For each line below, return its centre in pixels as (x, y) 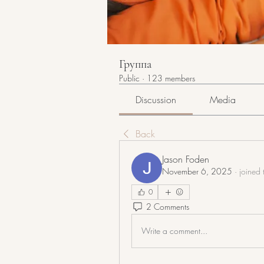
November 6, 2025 (197, 171)
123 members (171, 78)
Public (129, 78)
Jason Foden (186, 159)
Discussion (156, 99)
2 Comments (168, 207)
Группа (135, 64)
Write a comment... (174, 231)
